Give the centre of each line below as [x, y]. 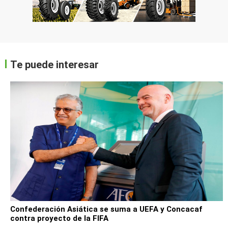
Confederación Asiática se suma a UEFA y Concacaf [107, 209]
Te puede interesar [54, 64]
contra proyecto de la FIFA [60, 218]
